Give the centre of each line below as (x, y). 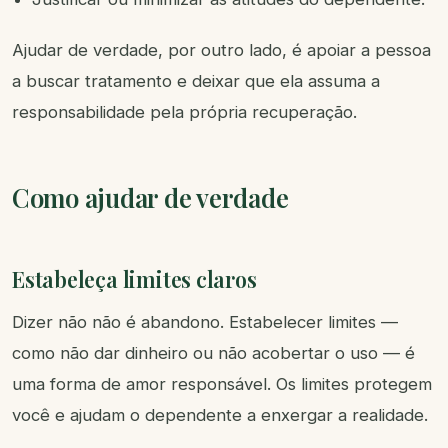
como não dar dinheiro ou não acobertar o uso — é (213, 353)
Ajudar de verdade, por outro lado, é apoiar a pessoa (221, 50)
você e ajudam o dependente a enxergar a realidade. (220, 415)
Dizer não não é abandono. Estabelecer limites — (205, 322)
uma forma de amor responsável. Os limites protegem (222, 384)
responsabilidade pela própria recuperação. (184, 112)
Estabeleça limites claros (134, 279)
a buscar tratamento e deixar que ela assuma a (196, 81)
